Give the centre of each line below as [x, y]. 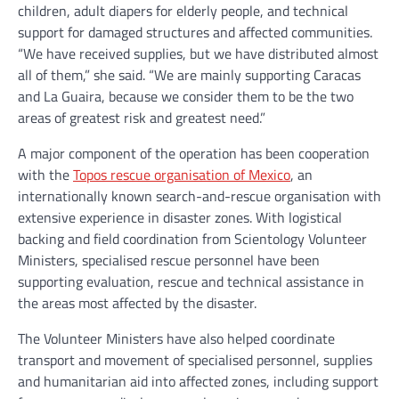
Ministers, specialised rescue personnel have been [169, 260]
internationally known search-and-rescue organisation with [199, 196]
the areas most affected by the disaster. [137, 303]
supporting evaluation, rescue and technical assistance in [191, 281]
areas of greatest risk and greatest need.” [142, 118]
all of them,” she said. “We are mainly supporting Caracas [189, 75]
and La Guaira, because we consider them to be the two [186, 96]
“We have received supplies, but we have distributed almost [198, 53]
